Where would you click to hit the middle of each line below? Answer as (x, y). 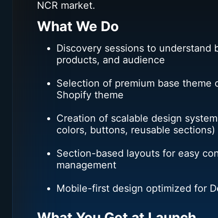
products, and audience (111, 60)
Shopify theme (90, 95)
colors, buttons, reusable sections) (136, 130)
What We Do (78, 26)
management (86, 165)
